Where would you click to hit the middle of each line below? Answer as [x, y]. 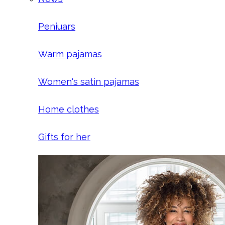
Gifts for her [64, 137]
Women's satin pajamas [89, 82]
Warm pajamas [70, 54]
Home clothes [69, 109]
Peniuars [57, 26]
